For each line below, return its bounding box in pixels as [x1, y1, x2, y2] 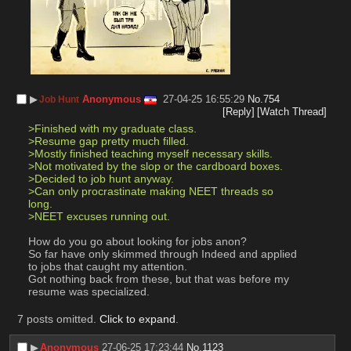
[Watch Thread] [257, 105, 327, 118]
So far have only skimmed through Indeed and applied [27, 248, 297, 261]
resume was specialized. [27, 285, 150, 299]
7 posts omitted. [16, 312, 100, 325]
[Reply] [222, 105, 255, 118]
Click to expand [99, 312, 175, 325]
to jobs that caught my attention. [27, 260, 187, 273]
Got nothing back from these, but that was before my [27, 273, 289, 286]
